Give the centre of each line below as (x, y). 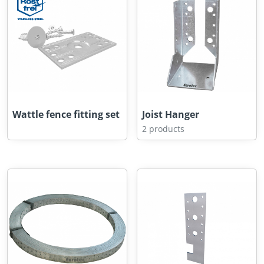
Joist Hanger (171, 114)
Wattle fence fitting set (66, 114)
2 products (163, 129)
